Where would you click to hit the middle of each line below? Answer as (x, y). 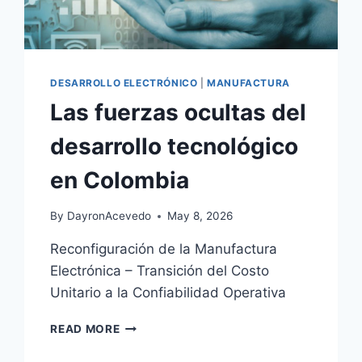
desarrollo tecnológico (175, 146)
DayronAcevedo (109, 216)
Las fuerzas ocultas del (179, 112)
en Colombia (120, 180)
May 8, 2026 (200, 216)
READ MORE (85, 329)
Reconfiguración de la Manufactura (164, 249)
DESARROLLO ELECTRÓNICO (124, 82)
